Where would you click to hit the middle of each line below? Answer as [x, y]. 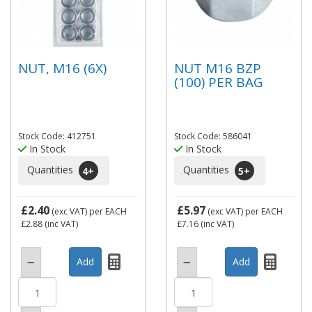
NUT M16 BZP [218, 68]
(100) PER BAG [218, 82]
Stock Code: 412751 [57, 136]
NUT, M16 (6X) [62, 68]
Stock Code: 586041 [213, 136]
